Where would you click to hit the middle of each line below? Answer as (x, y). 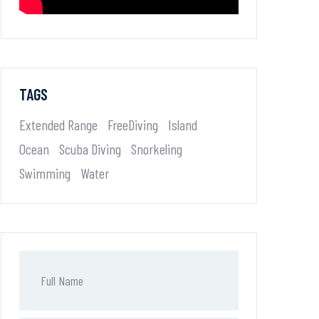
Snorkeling (157, 149)
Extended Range (58, 125)
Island (183, 125)
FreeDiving (133, 125)
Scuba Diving (90, 149)
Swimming (45, 173)
